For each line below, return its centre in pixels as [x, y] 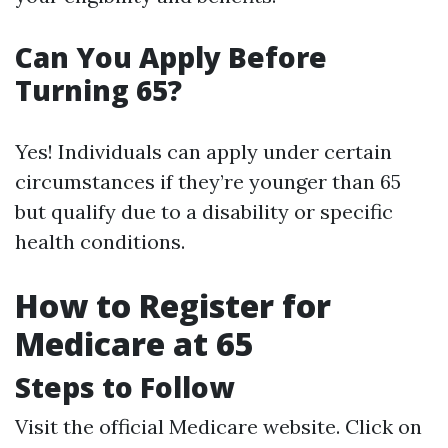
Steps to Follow [124, 387]
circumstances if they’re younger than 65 [208, 181]
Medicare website [252, 426]
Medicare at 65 [134, 343]
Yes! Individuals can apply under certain [203, 151]
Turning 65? [98, 90]
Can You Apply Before [171, 57]
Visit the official [92, 426]
